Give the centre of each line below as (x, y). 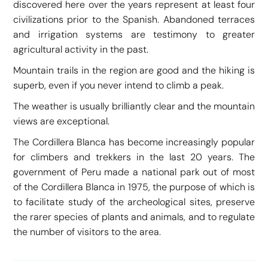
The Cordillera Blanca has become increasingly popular (134, 142)
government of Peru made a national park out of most (134, 172)
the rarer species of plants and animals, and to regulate (134, 217)
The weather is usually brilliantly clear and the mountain (134, 106)
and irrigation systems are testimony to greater (134, 34)
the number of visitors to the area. (87, 232)
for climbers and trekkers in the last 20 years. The (134, 157)
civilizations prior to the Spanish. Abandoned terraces (134, 19)
